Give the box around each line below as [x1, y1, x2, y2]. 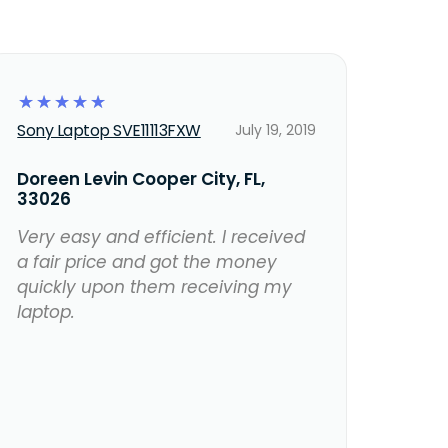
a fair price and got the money [17, 250, 278, 275]
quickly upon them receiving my [17, 275, 293, 300]
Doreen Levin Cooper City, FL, [17, 167, 266, 192]
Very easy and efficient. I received [17, 225, 306, 250]
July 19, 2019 [234, 120, 316, 141]
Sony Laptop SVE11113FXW [17, 119, 201, 143]
